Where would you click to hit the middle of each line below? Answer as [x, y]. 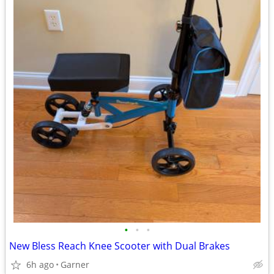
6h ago [40, 265]
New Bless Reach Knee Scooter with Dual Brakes [120, 246]
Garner [75, 265]
